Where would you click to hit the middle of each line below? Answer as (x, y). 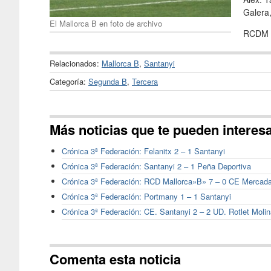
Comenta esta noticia (115, 259)
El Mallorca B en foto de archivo (106, 23)
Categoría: (69, 81)
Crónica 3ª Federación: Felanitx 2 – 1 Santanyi (143, 151)
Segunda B (108, 81)
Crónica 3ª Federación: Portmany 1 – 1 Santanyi (146, 197)
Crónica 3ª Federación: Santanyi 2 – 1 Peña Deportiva (156, 166)
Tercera (145, 81)
